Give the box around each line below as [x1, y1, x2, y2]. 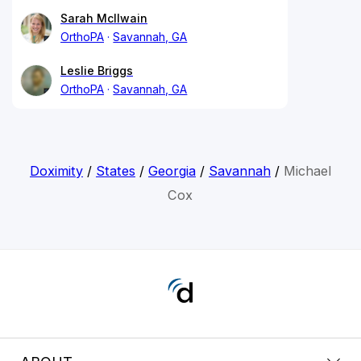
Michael [283, 163, 331, 180]
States [95, 163, 135, 180]
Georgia [147, 163, 196, 180]
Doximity [29, 163, 83, 180]
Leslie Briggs [60, 64, 133, 78]
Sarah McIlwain [60, 11, 147, 26]
